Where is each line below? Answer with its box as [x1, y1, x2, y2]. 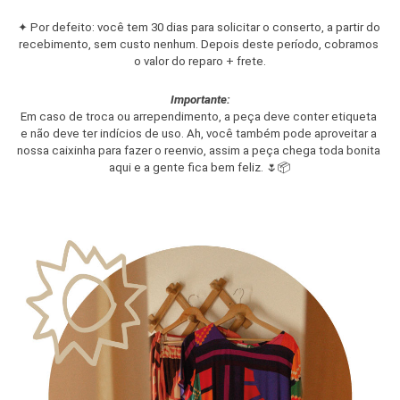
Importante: [170, 93, 230, 106]
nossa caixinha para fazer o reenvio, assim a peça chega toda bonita [17, 144, 381, 157]
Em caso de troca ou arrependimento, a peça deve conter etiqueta [21, 110, 377, 123]
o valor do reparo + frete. [134, 54, 266, 68]
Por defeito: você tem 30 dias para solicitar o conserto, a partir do [27, 21, 380, 34]
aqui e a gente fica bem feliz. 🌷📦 [109, 161, 291, 174]
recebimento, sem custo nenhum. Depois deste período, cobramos [19, 37, 379, 51]
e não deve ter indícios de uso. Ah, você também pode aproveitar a [21, 127, 377, 140]
